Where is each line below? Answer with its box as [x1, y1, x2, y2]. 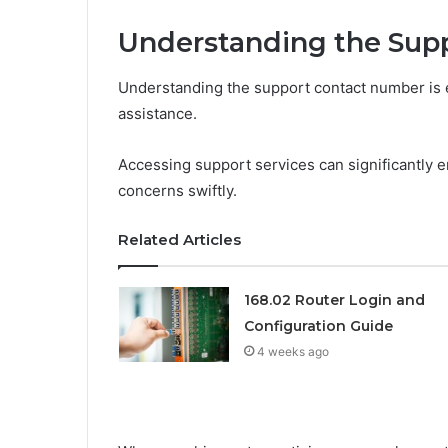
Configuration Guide [243, 316, 393, 335]
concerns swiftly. [118, 180, 237, 200]
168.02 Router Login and [243, 290, 425, 309]
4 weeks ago [256, 343, 329, 359]
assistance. [118, 103, 197, 123]
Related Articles [118, 229, 241, 249]
